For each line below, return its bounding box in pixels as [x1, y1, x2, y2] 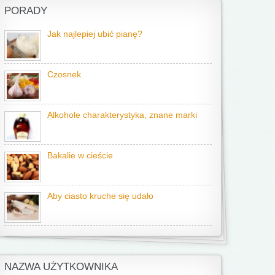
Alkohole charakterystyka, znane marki [47, 110, 197, 120]
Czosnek [47, 70, 81, 79]
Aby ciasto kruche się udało [47, 192, 153, 201]
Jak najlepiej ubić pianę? [47, 29, 142, 39]
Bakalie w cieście [47, 151, 113, 160]
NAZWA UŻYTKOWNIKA [4, 261, 118, 273]
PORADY [4, 5, 47, 17]
